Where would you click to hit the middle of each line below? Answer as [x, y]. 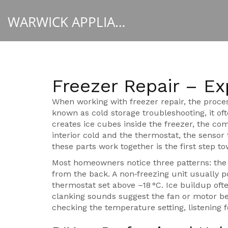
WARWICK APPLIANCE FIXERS [120, 22]
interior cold [76, 135]
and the [117, 135]
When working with [91, 102]
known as [72, 113]
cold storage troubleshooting [148, 113]
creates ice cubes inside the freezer [122, 124]
